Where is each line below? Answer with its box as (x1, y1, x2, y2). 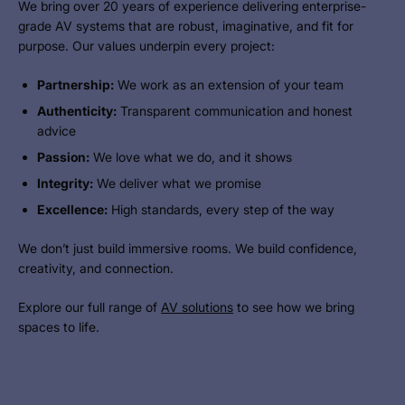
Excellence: (37, 201, 108, 217)
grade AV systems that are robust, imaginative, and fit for (18, 17, 353, 33)
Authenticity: (37, 102, 117, 118)
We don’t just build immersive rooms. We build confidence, (18, 240, 357, 256)
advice (37, 122, 76, 138)
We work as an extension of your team (114, 76, 344, 92)
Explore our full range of (18, 298, 161, 315)
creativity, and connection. (18, 259, 174, 276)
